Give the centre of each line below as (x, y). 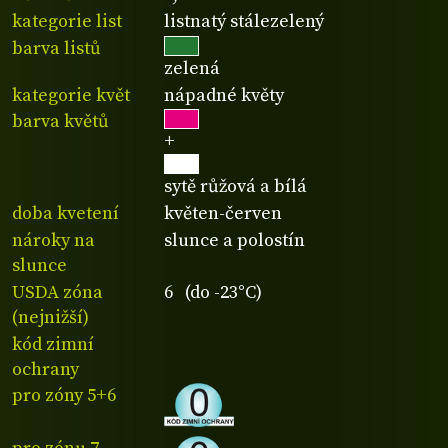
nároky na (53, 241)
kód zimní (53, 344)
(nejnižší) (50, 317)
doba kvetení (65, 214)
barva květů (60, 122)
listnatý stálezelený (244, 21)
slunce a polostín (235, 241)
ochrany (45, 369)
